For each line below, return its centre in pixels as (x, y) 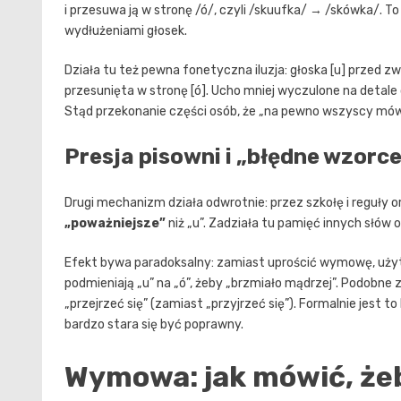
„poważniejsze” (115, 224)
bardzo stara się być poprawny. (154, 325)
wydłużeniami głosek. (126, 31)
